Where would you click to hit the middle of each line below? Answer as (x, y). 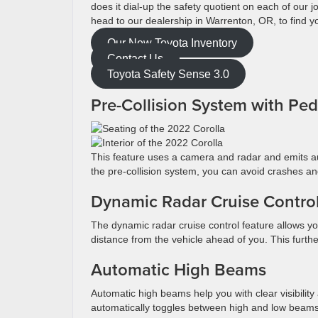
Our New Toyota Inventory (172, 42)
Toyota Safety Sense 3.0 (168, 73)
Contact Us (135, 58)
